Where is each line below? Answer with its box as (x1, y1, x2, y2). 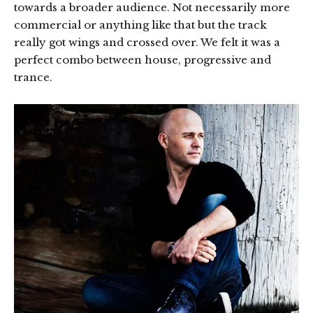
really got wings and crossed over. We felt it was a (14, 35, 280, 49)
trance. (14, 70, 52, 84)
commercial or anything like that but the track (14, 17, 267, 31)
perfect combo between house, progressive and (14, 52, 271, 66)
